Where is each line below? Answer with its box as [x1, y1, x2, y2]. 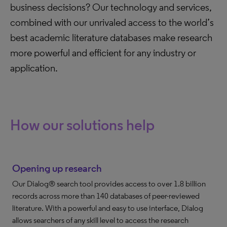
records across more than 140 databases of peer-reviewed [12, 191, 200, 201]
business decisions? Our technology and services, [10, 1, 212, 13]
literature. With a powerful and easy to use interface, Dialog [12, 203, 203, 213]
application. [10, 62, 58, 74]
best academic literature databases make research [10, 31, 212, 44]
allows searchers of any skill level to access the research [12, 215, 188, 225]
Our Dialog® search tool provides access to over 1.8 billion [12, 179, 206, 188]
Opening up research [12, 162, 102, 174]
